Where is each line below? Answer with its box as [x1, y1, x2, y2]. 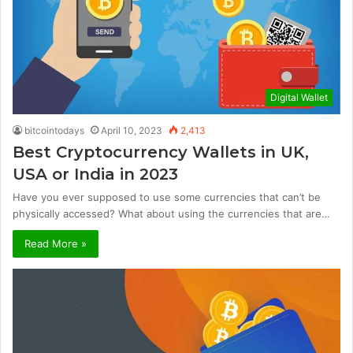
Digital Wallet [270, 91, 328, 104]
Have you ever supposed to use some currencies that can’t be [13, 191, 321, 204]
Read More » [24, 237, 87, 251]
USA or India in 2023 [13, 165, 178, 184]
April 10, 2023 [101, 124, 162, 137]
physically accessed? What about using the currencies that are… [13, 207, 330, 221]
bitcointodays [24, 124, 84, 137]
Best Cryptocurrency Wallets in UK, [13, 143, 309, 162]
